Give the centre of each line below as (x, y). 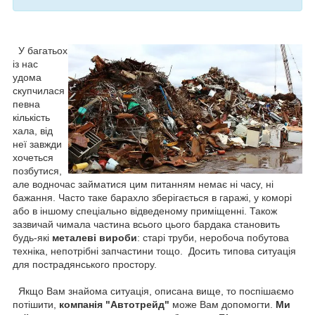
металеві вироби (93, 238)
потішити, (34, 305)
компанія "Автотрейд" (113, 305)
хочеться (33, 158)
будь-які (31, 238)
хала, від (33, 131)
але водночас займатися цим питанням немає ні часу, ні (143, 185)
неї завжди (37, 144)
